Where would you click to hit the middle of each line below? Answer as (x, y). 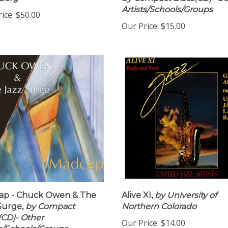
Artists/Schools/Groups (167, 11)
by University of (185, 197)
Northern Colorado (159, 208)
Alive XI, (137, 197)
